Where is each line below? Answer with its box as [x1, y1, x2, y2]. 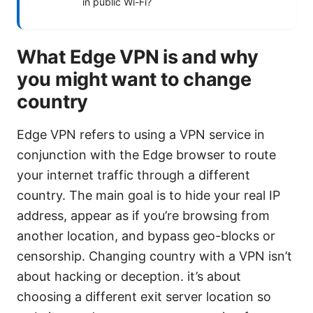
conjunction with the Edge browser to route [17, 147, 276, 163]
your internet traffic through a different [17, 168, 250, 183]
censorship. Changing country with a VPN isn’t [17, 249, 292, 264]
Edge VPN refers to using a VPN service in [17, 127, 265, 143]
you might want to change [17, 68, 252, 92]
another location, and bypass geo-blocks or [17, 228, 275, 244]
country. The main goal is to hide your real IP [17, 188, 280, 203]
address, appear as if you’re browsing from [17, 208, 270, 224]
